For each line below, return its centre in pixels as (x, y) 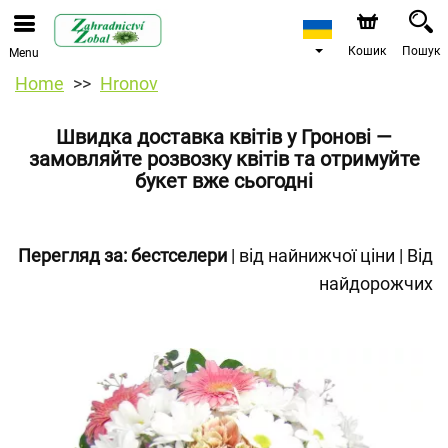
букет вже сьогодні (224, 181)
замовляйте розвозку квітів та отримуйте (224, 159)
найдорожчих (376, 283)
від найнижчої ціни (317, 255)
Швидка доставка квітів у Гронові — (224, 137)
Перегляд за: (72, 255)
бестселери (179, 255)
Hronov (129, 83)
